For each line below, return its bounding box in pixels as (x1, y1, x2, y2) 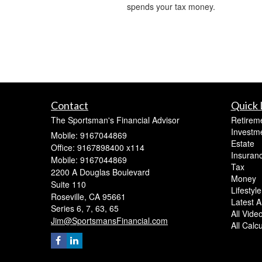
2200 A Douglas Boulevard (51, 166, 150, 178)
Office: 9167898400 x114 (51, 142, 144, 154)
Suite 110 (51, 178, 86, 191)
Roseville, (51, 191, 87, 203)
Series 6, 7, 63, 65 (51, 202, 119, 215)
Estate (230, 137, 254, 150)
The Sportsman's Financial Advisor (51, 114, 180, 126)
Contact (51, 99, 88, 112)
